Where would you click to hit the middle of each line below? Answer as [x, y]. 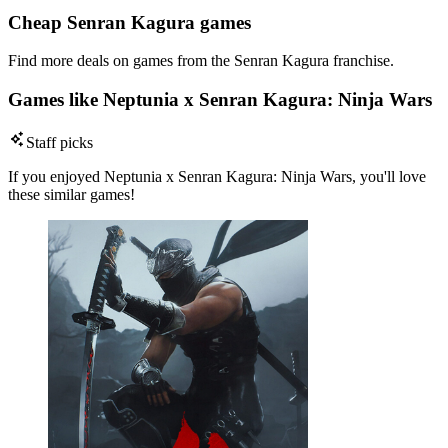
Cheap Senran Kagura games [129, 22]
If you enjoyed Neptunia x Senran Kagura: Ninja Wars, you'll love [217, 176]
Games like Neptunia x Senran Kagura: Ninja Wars [220, 100]
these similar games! [71, 194]
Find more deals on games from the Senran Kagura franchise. [201, 61]
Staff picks [59, 142]
